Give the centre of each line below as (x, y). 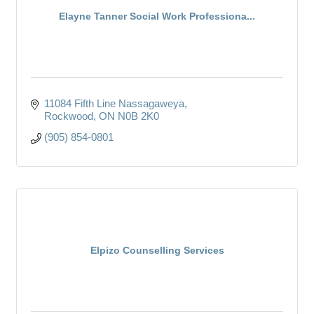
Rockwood (68, 116)
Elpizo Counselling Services (157, 250)
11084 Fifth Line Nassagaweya (114, 103)
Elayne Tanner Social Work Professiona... (157, 16)
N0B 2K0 (138, 116)
